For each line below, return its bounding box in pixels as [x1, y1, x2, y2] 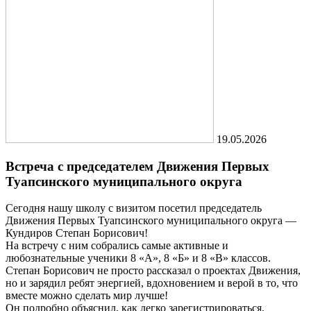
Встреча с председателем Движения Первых [6, 158, 269, 174]
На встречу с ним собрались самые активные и [6, 239, 228, 252]
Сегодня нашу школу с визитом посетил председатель [6, 202, 262, 215]
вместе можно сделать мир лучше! [6, 289, 168, 302]
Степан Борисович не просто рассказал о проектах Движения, [6, 264, 301, 277]
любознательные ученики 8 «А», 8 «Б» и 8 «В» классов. [6, 252, 271, 264]
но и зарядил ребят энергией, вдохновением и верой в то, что [6, 277, 298, 289]
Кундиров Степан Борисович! [6, 227, 148, 239]
